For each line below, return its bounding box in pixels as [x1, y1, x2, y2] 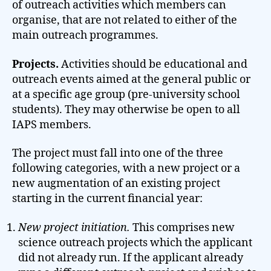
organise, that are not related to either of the [12, 13, 237, 27]
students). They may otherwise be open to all [12, 102, 240, 117]
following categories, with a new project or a [12, 162, 240, 175]
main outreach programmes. [12, 28, 158, 42]
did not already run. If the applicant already [18, 250, 243, 265]
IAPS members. [12, 117, 91, 132]
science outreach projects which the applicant [18, 235, 252, 250]
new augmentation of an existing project [12, 177, 220, 191]
